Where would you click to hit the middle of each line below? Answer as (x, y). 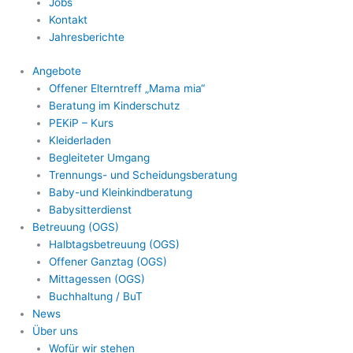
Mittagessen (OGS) (97, 279)
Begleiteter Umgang (99, 157)
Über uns (56, 331)
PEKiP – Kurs (81, 123)
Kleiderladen (80, 140)
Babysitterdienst (90, 209)
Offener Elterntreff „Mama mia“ (126, 88)
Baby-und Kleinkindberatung (120, 192)
